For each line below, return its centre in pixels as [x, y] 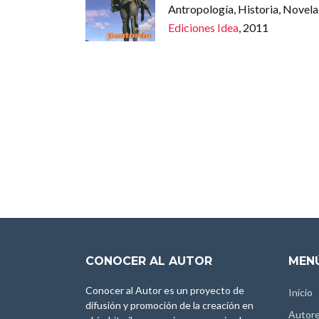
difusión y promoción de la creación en [169, 305]
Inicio [300, 292]
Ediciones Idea [203, 28]
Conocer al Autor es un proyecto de [165, 290]
